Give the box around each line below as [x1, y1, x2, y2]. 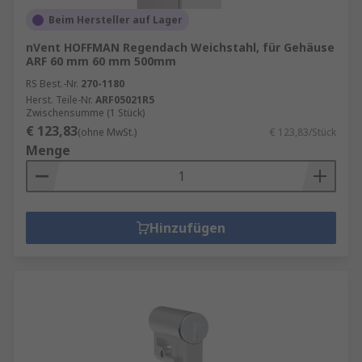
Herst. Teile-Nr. [26, 93, 93, 107]
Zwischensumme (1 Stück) [26, 106, 145, 120]
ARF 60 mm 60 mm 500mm [26, 53, 176, 69]
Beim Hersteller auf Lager [48, 13, 183, 27]
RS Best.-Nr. [26, 77, 78, 90]
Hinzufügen [149, 219, 225, 237]
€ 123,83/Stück [270, 125, 336, 139]
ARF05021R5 [95, 93, 154, 107]
